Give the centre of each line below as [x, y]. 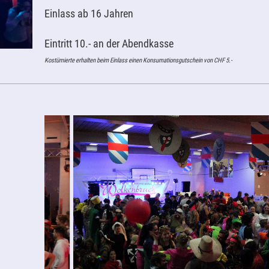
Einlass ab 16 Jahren [89, 14]
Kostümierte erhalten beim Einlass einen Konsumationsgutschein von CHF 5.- [138, 60]
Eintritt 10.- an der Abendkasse [109, 44]
